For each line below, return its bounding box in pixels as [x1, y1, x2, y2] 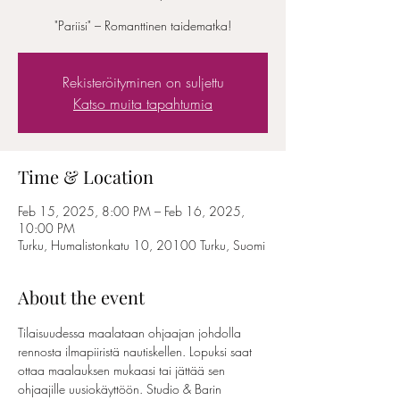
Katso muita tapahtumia [73, 94, 212, 113]
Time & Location [18, 164, 154, 188]
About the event [18, 285, 145, 309]
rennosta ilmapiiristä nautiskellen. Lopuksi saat [18, 343, 255, 360]
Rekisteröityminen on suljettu [62, 72, 224, 92]
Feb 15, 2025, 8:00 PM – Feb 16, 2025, [18, 203, 245, 220]
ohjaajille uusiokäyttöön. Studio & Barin [18, 380, 225, 397]
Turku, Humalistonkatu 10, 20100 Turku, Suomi [18, 237, 265, 254]
